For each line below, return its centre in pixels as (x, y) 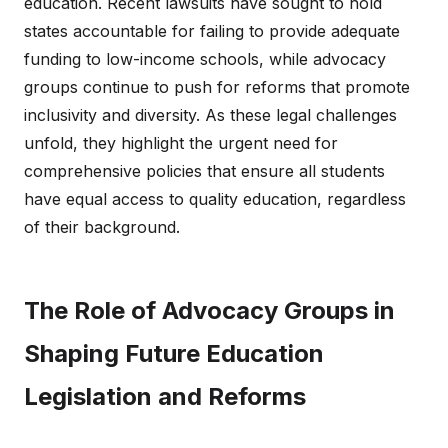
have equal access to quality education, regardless (215, 199)
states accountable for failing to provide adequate (212, 31)
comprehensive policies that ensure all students (204, 171)
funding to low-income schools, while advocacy (205, 59)
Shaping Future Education (174, 353)
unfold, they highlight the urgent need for (181, 143)
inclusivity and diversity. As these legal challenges (210, 115)
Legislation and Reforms (165, 396)
